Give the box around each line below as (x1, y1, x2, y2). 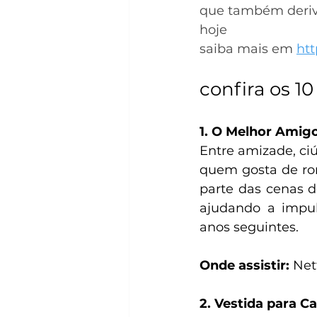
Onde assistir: (200, 258, 289, 274)
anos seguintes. (200, 219, 302, 236)
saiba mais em (200, 41, 296, 57)
